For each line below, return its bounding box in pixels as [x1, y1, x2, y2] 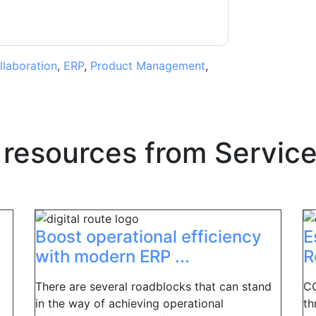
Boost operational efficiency [35, 226, 262, 247]
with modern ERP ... [35, 246, 190, 267]
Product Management [90, 59, 205, 73]
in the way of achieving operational [35, 296, 224, 310]
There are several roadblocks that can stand [35, 279, 272, 293]
